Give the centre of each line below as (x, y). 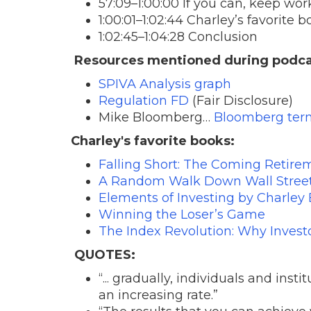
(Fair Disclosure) (241, 100)
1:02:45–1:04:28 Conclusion (178, 36)
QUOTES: (103, 254)
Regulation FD (144, 100)
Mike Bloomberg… (156, 117)
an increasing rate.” (158, 295)
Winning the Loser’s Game (182, 214)
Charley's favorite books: (153, 141)
